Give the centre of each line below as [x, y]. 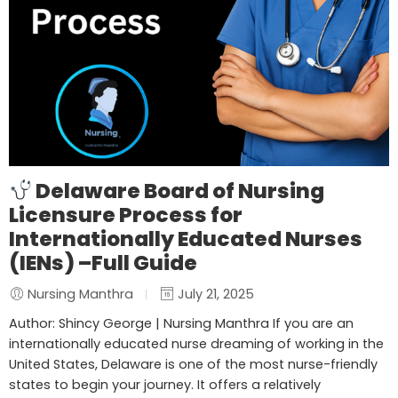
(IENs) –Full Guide [103, 263]
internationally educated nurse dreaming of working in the [196, 343]
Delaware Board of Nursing [179, 191]
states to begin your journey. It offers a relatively [165, 384]
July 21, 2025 [214, 294]
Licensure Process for [126, 215]
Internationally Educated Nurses [186, 239]
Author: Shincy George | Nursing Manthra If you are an [181, 323]
